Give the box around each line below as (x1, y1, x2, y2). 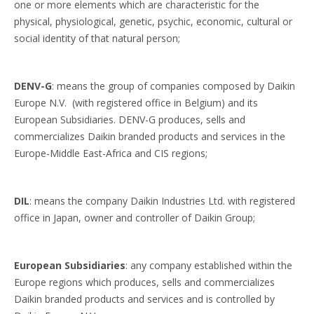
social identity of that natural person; (14, 32, 180, 45)
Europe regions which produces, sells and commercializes (14, 275, 275, 289)
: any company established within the (125, 259, 292, 272)
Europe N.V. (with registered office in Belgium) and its (14, 96, 258, 109)
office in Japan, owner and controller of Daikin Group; (14, 211, 255, 224)
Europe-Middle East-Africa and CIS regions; (14, 146, 207, 160)
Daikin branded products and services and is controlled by (14, 292, 275, 306)
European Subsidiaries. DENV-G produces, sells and (14, 113, 245, 126)
